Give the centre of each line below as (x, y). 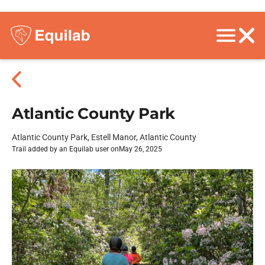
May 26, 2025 (140, 149)
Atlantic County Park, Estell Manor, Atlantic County (104, 137)
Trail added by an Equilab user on (65, 149)
